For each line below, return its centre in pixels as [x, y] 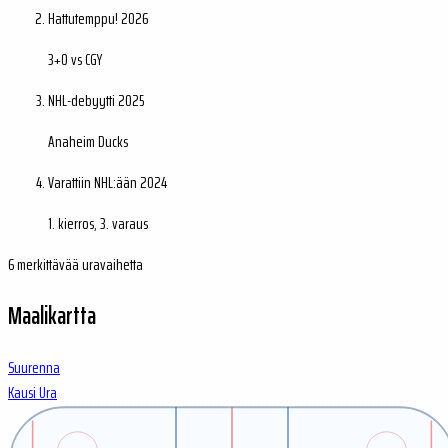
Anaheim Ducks [88, 142]
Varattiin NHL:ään [94, 183]
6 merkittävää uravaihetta [75, 265]
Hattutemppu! [84, 19]
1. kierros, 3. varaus [98, 224]
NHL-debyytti [83, 101]
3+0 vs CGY [75, 60]
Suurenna [34, 367]
